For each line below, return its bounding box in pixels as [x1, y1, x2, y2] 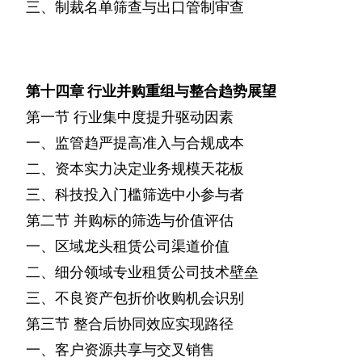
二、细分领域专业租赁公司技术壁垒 [26, 263, 259, 281]
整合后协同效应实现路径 [74, 315, 234, 333]
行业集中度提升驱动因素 [74, 108, 234, 126]
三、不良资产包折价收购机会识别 [26, 289, 244, 307]
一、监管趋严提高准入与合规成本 [26, 134, 244, 152]
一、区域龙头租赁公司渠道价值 [26, 238, 229, 255]
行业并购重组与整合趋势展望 [87, 82, 276, 100]
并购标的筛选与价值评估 [74, 212, 234, 229]
